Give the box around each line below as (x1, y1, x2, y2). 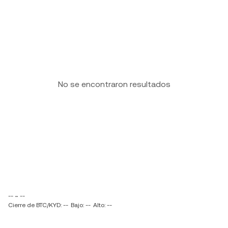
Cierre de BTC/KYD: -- (8, 202, 68, 209)
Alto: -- (93, 202, 112, 209)
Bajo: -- (71, 202, 91, 209)
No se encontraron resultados (58, 79, 170, 89)
